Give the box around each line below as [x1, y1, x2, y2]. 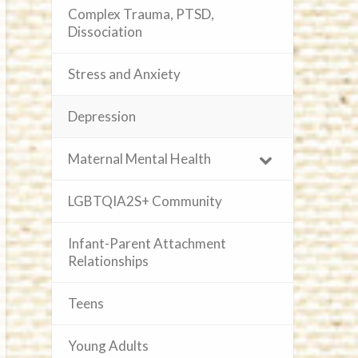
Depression [68, 107, 137, 125]
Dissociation [68, 22, 143, 40]
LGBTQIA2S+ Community [68, 192, 223, 209]
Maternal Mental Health [68, 149, 212, 167]
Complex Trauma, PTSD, [68, 5, 215, 22]
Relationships [68, 252, 149, 269]
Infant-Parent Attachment [68, 234, 227, 252]
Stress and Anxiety [68, 65, 181, 82]
